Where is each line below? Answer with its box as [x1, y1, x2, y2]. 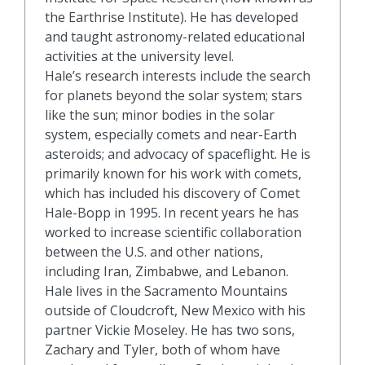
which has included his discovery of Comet [45, 184, 300, 202]
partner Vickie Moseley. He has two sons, [45, 321, 295, 339]
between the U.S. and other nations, [45, 243, 263, 261]
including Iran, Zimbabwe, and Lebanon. [45, 262, 288, 280]
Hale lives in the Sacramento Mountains [45, 282, 288, 300]
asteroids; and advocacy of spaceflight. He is [45, 145, 310, 163]
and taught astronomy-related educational [45, 28, 305, 46]
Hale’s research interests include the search [45, 67, 310, 85]
